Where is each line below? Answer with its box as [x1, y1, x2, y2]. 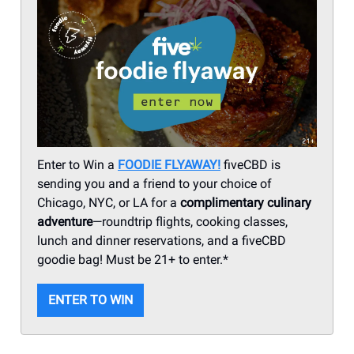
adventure [37, 214, 92, 230]
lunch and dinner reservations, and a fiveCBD [37, 233, 286, 249]
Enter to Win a [37, 157, 118, 173]
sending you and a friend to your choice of [37, 176, 272, 192]
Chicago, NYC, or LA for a [37, 195, 180, 211]
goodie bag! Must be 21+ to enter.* [37, 252, 228, 268]
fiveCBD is [220, 157, 281, 173]
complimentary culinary [180, 195, 311, 211]
